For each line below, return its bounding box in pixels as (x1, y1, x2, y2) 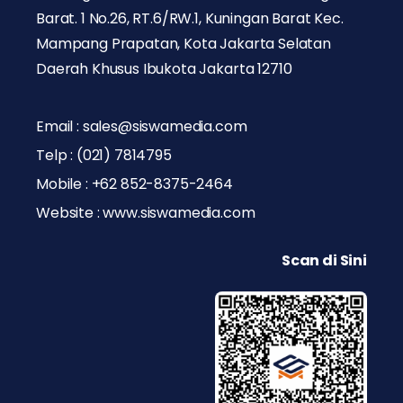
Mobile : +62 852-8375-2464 (36, 173, 233, 194)
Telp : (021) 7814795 (36, 144, 172, 166)
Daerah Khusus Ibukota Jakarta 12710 (36, 58, 292, 79)
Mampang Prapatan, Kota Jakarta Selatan (36, 32, 331, 54)
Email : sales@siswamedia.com (36, 115, 247, 137)
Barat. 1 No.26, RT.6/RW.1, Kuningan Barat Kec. (36, 7, 344, 29)
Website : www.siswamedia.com (36, 201, 255, 223)
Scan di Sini (281, 249, 367, 271)
